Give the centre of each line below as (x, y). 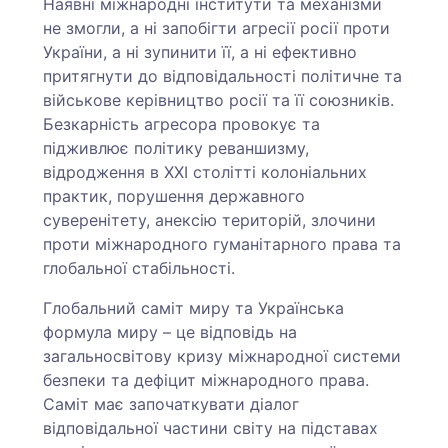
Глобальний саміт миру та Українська (194, 308)
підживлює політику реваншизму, (176, 148)
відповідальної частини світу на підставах (211, 428)
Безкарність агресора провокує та (182, 124)
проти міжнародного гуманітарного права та (222, 244)
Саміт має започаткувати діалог (171, 404)
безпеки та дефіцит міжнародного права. (206, 380)
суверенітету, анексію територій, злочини (210, 220)
